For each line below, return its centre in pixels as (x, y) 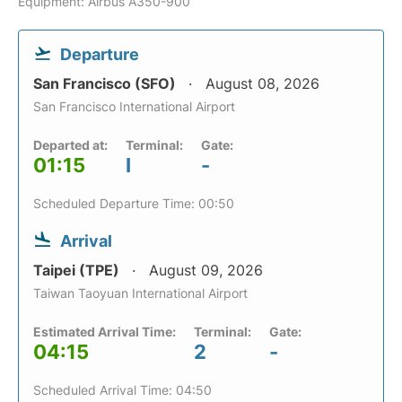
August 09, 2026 (206, 270)
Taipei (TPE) (78, 270)
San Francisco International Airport (134, 106)
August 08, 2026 (262, 83)
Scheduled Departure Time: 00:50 (134, 203)
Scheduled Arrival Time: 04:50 (122, 390)
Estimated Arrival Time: (105, 332)
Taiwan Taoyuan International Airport (140, 293)
